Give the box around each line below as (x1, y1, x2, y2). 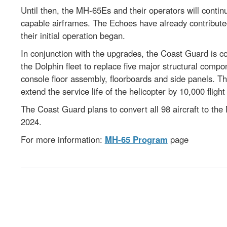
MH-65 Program (104, 133, 168, 145)
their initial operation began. (20, 29, 132, 42)
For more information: (20, 133, 105, 145)
